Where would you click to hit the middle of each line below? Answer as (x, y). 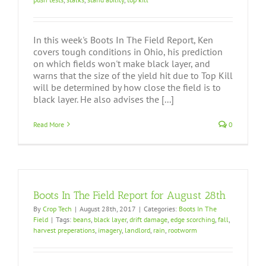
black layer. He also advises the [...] (104, 99)
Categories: (161, 209)
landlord (137, 230)
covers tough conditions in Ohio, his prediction (128, 51)
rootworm (183, 230)
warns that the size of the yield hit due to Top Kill (133, 75)
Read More (49, 124)
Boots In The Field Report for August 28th (129, 195)
